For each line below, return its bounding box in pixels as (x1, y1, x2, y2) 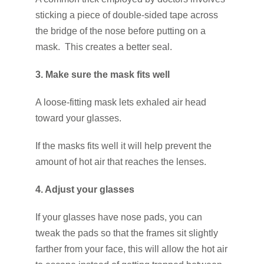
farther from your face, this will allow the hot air (35, 244, 227, 255)
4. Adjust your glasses (35, 184, 134, 195)
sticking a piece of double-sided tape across (35, 10, 218, 21)
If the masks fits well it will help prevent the (35, 141, 212, 151)
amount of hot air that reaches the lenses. (35, 157, 211, 167)
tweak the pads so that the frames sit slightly (35, 228, 218, 239)
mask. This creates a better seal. (35, 42, 172, 52)
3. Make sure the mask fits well (35, 70, 170, 80)
